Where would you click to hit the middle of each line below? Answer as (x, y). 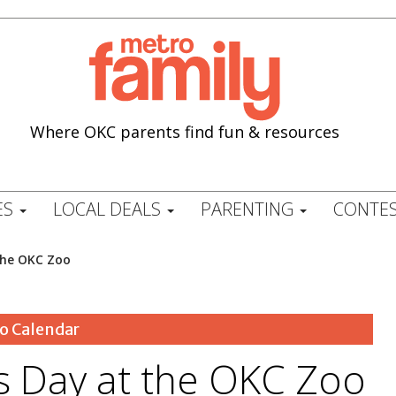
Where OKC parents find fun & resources (185, 131)
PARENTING (249, 209)
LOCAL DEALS (109, 209)
